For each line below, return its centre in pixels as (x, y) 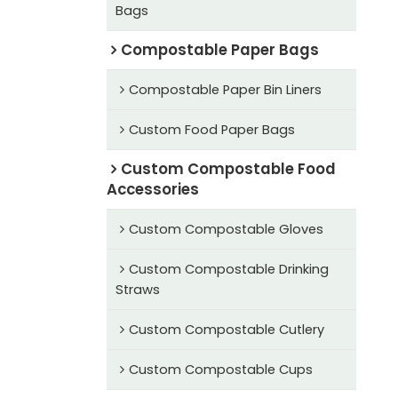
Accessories (152, 189)
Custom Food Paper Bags (211, 129)
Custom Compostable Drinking (228, 269)
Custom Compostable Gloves (226, 229)
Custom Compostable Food (228, 168)
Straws (137, 289)
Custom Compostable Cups (220, 369)
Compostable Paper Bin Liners (225, 89)
